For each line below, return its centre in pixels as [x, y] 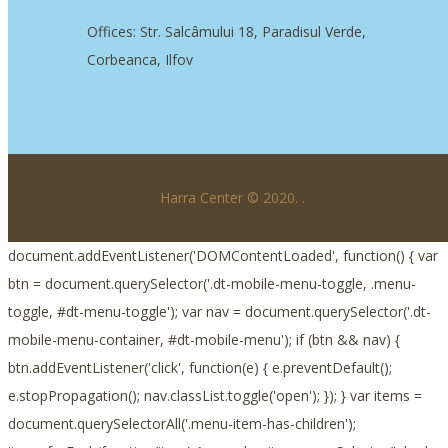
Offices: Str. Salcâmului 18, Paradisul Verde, [226, 32]
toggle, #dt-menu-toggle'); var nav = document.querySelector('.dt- [219, 312]
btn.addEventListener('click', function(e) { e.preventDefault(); [200, 368]
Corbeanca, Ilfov [140, 60]
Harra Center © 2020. [230, 198]
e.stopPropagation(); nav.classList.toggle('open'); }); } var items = [215, 396]
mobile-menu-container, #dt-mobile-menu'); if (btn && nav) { [204, 340]
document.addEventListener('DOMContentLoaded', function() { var [223, 256]
